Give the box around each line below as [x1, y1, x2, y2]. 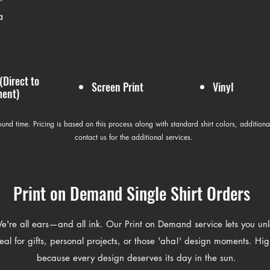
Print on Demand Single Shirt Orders [13, 180, 250, 206]
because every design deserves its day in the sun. [36, 251, 236, 263]
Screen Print [92, 78, 143, 95]
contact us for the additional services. [74, 131, 195, 142]
